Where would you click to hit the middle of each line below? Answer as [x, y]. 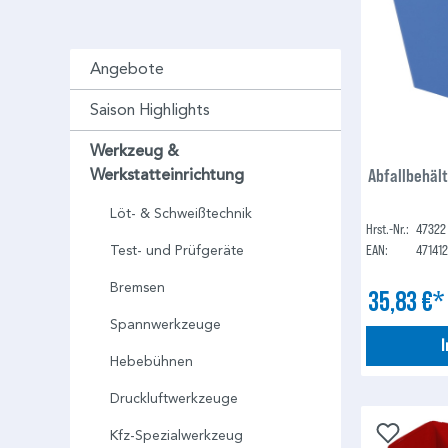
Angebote [127, 69]
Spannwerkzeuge [165, 325]
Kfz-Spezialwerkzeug [176, 436]
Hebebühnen [151, 362]
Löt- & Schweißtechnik [181, 214]
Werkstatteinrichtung [167, 175]
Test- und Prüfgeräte [177, 251]
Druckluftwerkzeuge [174, 399]
